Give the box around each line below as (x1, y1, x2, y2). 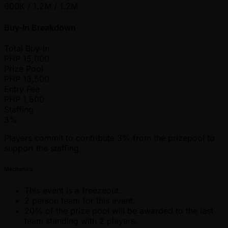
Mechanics (4, 165, 33, 173)
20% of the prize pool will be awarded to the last (24, 205, 213, 216)
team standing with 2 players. (24, 215, 137, 226)
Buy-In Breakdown (4, 22, 76, 33)
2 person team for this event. (24, 195, 135, 206)
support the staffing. (4, 142, 81, 153)
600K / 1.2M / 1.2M (4, 1, 78, 12)
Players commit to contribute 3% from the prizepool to (4, 132, 215, 143)
